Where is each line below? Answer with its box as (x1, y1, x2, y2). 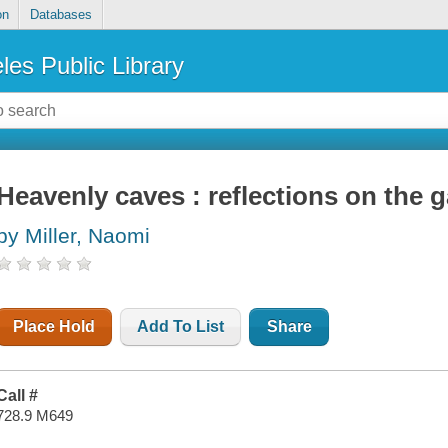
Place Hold (13, 318, 96, 336)
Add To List (137, 318, 225, 336)
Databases (29, 7, 92, 23)
